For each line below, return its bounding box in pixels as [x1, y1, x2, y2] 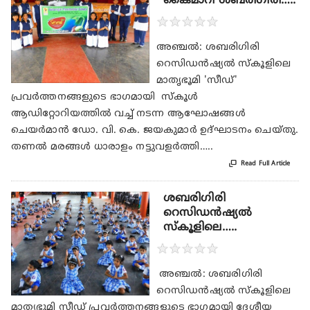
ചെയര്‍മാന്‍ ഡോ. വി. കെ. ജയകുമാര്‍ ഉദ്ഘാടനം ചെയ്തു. [10, 125, 299, 137]
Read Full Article [241, 160, 291, 168]
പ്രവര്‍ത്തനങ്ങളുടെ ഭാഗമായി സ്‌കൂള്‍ [10, 91, 199, 104]
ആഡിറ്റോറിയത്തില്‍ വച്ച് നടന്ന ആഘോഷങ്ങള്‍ [10, 108, 246, 120]
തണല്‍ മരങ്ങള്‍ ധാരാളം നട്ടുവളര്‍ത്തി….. [10, 141, 214, 154]
